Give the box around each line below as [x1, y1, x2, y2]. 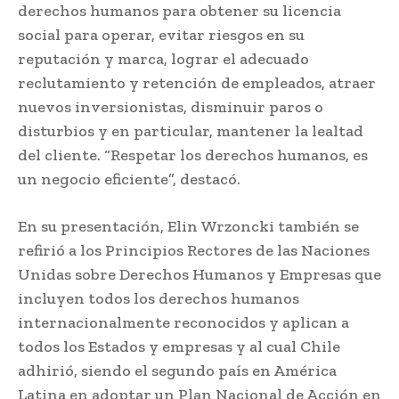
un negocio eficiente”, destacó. [18, 168, 240, 189]
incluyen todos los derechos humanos [18, 288, 299, 308]
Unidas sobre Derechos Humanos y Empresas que [18, 264, 381, 284]
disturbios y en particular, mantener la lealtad [18, 120, 363, 141]
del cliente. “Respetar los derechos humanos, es [18, 144, 368, 165]
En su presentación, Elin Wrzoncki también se [18, 216, 359, 236]
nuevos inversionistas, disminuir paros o [18, 96, 323, 117]
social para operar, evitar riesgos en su [18, 24, 305, 45]
